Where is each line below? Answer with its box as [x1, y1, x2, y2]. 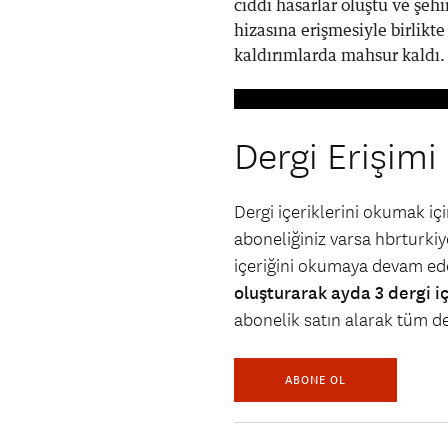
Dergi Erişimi [234, 135, 437, 181]
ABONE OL [285, 372, 346, 388]
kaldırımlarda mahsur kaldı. [234, 48, 445, 65]
